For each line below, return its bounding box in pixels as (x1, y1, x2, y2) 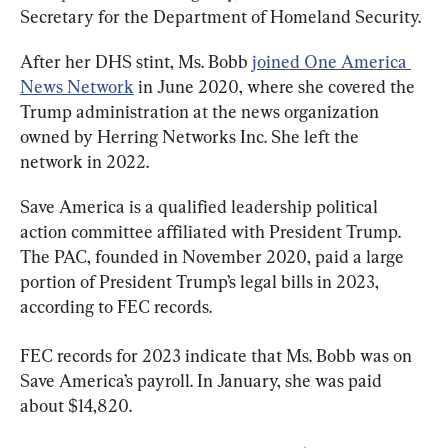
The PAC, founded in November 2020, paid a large (20, 245, 408, 267)
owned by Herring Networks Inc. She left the (20, 125, 363, 147)
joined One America (252, 50, 411, 72)
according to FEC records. (20, 295, 212, 317)
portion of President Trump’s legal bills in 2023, (20, 270, 383, 292)
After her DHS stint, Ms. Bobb (20, 50, 252, 72)
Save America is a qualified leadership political (20, 195, 382, 217)
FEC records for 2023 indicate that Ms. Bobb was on (20, 344, 416, 366)
